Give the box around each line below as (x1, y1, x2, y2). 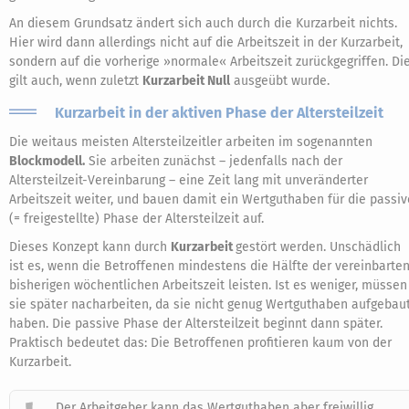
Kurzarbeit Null (142, 73, 230, 89)
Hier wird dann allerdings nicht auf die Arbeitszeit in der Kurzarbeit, (9, 35, 403, 50)
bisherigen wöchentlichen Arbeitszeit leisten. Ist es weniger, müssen (9, 278, 407, 293)
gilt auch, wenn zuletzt (9, 73, 142, 89)
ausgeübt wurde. (230, 73, 330, 89)
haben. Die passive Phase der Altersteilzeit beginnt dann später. (9, 316, 383, 331)
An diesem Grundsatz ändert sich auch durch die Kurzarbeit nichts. (9, 16, 397, 31)
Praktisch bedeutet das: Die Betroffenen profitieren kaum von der (9, 335, 392, 351)
